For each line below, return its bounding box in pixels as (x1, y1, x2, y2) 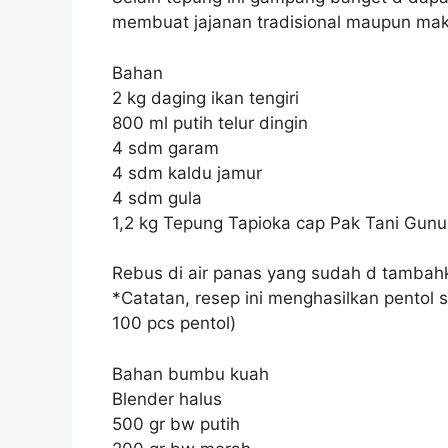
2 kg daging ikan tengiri (112, 87, 299, 108)
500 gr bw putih (112, 413, 240, 434)
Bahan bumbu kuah (112, 363, 269, 384)
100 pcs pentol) (112, 313, 236, 334)
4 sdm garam (112, 137, 219, 158)
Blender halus (112, 388, 222, 409)
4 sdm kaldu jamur (112, 162, 262, 183)
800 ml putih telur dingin (112, 112, 308, 133)
